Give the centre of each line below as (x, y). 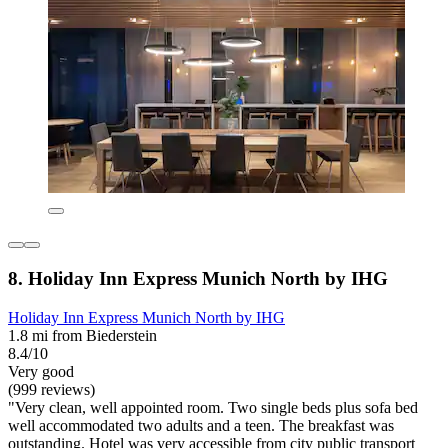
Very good (41, 371)
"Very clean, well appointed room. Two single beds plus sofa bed (213, 407)
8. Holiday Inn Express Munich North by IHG (198, 278)
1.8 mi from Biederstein (82, 335)
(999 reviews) (51, 389)
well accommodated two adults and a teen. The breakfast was (201, 425)
